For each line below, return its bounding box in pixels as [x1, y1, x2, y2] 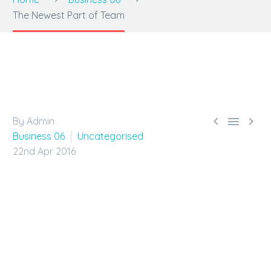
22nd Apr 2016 [13, 145, 76, 157]
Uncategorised [77, 130, 143, 142]
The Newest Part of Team [13, 9, 125, 21]
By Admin [13, 115, 54, 127]
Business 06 [13, 130, 65, 142]
